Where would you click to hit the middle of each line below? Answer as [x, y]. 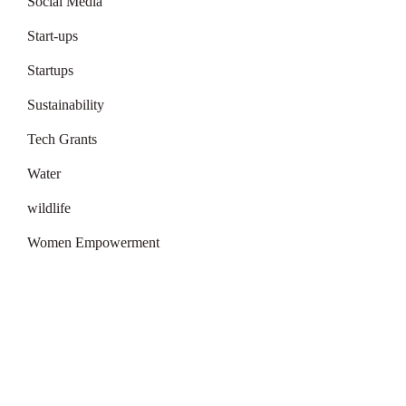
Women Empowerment [93, 242]
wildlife [48, 208]
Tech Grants [62, 139]
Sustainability [65, 105]
